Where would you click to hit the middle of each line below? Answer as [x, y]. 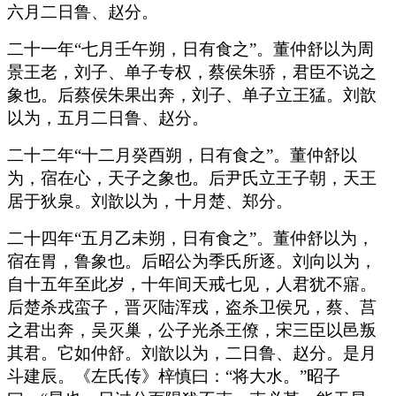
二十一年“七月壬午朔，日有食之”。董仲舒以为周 [190, 49]
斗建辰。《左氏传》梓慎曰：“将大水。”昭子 [174, 376]
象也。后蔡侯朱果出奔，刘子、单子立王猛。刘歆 [192, 95]
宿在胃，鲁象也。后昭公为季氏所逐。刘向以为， [192, 261]
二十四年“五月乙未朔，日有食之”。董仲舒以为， [190, 238]
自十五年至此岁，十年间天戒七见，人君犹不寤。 [192, 284]
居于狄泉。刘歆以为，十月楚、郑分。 [150, 201]
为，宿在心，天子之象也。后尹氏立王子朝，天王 [192, 178]
